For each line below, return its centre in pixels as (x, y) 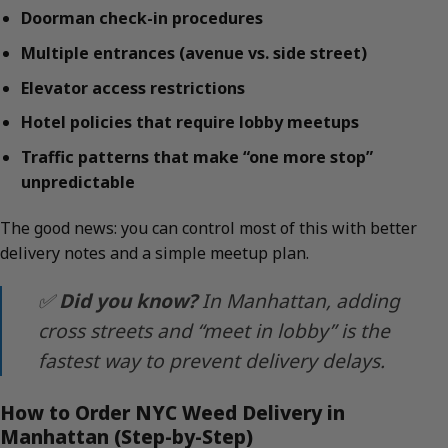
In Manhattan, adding (298, 301)
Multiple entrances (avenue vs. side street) (193, 52)
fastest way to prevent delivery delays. (211, 361)
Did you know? (128, 301)
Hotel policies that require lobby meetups (189, 122)
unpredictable (77, 181)
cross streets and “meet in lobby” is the (214, 331)
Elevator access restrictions (132, 87)
